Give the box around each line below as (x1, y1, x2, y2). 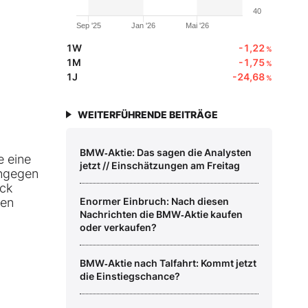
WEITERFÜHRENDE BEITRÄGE (78, 109, 218, 121)
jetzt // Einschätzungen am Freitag (80, 159, 240, 172)
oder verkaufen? (80, 221, 157, 234)
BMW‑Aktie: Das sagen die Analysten (80, 146, 252, 159)
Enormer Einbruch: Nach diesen (80, 195, 229, 208)
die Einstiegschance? (80, 270, 180, 283)
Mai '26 (186, 21, 210, 30)
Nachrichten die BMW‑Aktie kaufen (80, 208, 243, 221)
